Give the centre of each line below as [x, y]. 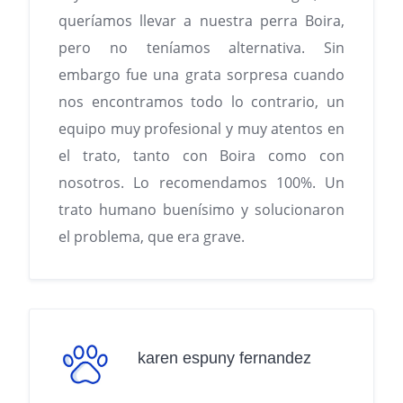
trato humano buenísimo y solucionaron [201, 210]
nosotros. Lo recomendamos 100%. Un [201, 183]
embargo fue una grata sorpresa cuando [201, 75]
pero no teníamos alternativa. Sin [201, 48]
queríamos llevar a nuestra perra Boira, [201, 21]
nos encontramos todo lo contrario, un [201, 102]
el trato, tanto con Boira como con [201, 156]
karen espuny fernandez [224, 358]
